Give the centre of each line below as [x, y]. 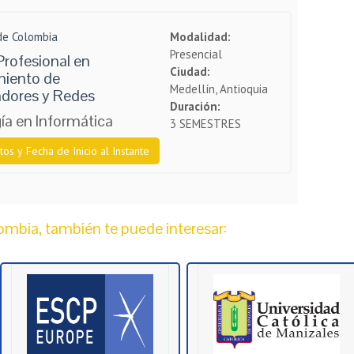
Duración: [195, 107]
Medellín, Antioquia [219, 89]
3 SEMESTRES [205, 124]
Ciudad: [190, 72]
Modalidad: [200, 37]
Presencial [196, 55]
